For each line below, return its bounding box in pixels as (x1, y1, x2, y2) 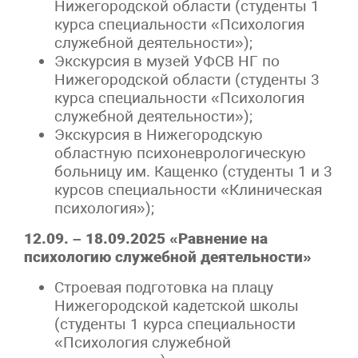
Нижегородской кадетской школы (54, 296, 300, 315)
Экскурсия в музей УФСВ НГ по (54, 51, 280, 70)
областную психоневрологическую (54, 143, 307, 162)
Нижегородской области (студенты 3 (54, 70, 320, 89)
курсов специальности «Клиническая (54, 180, 323, 199)
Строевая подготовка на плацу (54, 277, 274, 296)
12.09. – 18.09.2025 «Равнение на (24, 229, 268, 248)
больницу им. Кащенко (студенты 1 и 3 (54, 161, 333, 181)
